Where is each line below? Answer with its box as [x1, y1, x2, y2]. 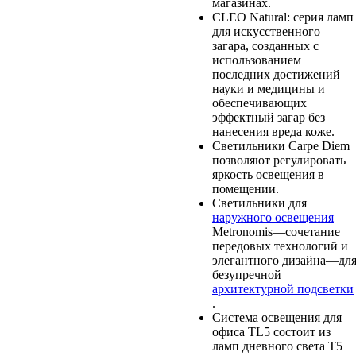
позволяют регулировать [211, 153, 346, 167]
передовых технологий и [211, 238, 348, 253]
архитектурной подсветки [211, 281, 354, 296]
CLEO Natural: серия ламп [211, 10, 354, 24]
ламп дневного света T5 [211, 339, 342, 353]
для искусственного [211, 24, 320, 38]
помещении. [211, 181, 279, 195]
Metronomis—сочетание [211, 224, 340, 238]
